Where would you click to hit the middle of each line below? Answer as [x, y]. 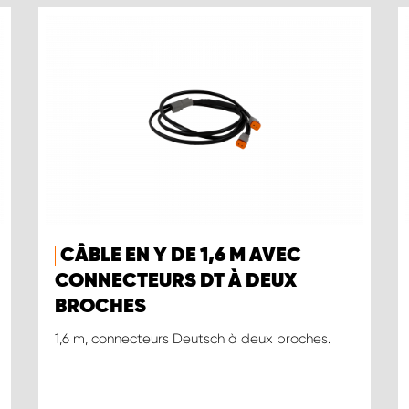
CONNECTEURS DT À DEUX [175, 282]
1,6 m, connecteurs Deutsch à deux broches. [192, 339]
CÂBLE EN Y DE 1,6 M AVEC [180, 256]
